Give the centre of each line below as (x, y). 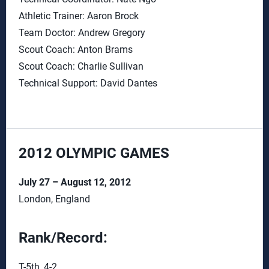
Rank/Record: (65, 238)
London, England (54, 199)
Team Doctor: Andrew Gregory (82, 33)
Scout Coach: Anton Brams (76, 50)
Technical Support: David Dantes (88, 83)
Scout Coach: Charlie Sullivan (81, 66)
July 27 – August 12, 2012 (75, 182)
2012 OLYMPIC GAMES (94, 153)
